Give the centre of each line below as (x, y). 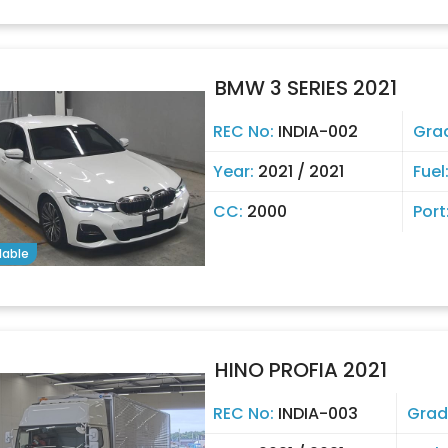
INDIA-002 (318, 131)
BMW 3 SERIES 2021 (306, 88)
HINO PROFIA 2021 (301, 370)
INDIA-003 (318, 413)
